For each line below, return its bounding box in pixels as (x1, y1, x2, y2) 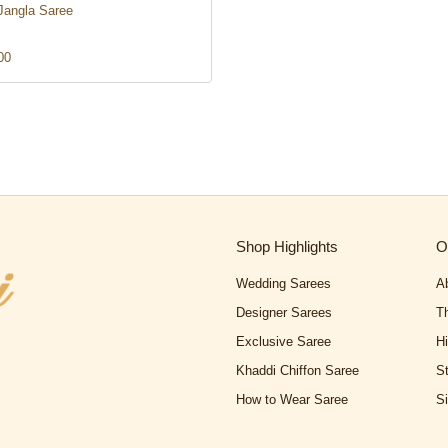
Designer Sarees (236, 305, 332, 321)
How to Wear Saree (236, 392, 348, 408)
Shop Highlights (236, 238, 338, 256)
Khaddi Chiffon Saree (236, 363, 359, 379)
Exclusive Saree (236, 334, 331, 350)
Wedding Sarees (236, 276, 331, 292)
